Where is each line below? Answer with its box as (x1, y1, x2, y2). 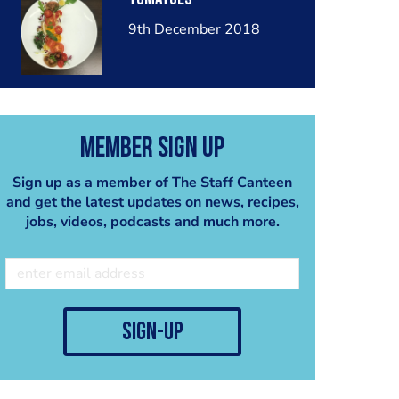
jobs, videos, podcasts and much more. (25, 211, 280, 232)
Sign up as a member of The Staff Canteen (12, 172, 292, 192)
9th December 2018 (127, 20, 260, 39)
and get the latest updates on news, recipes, (5, 191, 299, 212)
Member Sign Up (80, 134, 224, 164)
